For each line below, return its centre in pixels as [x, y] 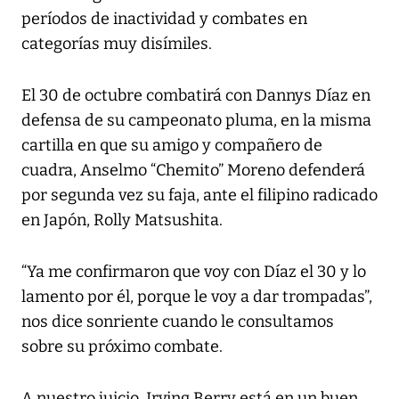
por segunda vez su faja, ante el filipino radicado [199, 195]
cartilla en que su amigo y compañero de [172, 146]
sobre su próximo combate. [122, 347]
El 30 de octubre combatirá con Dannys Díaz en [196, 96]
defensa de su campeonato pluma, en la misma [196, 121]
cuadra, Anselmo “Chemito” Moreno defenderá [193, 171]
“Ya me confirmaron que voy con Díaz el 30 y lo [194, 272]
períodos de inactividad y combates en [164, 19]
